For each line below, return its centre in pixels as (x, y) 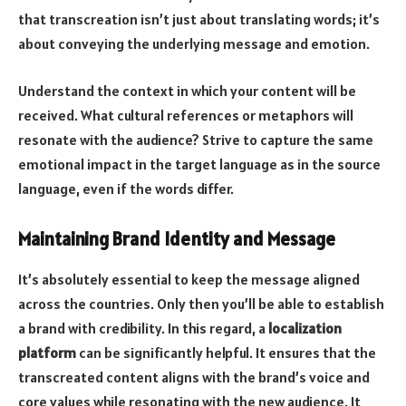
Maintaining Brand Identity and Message (177, 240)
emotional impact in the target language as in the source (199, 164)
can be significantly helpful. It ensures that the (226, 352)
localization (305, 328)
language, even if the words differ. (126, 188)
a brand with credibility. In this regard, (137, 328)
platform (47, 352)
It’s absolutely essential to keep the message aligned (189, 279)
